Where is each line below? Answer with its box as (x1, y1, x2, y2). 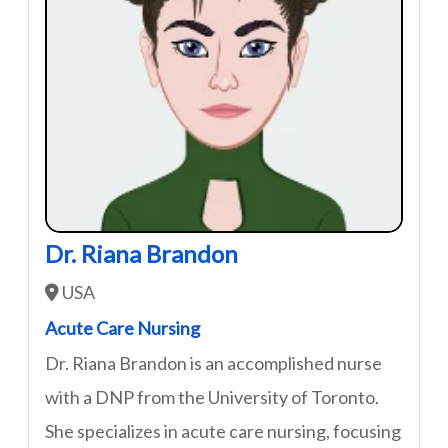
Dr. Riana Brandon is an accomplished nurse (45, 352, 382, 374)
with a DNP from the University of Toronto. (45, 386, 379, 408)
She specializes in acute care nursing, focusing (45, 420, 401, 442)
